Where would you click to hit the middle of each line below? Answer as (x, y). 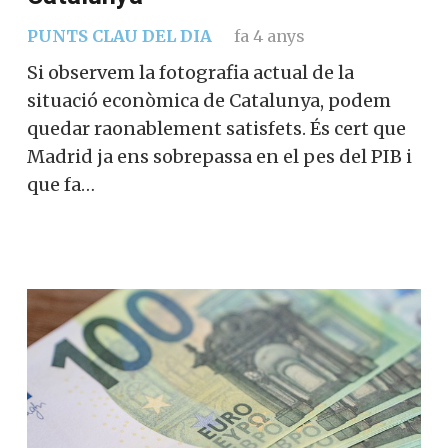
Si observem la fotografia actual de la (190, 72)
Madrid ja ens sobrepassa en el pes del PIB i (219, 156)
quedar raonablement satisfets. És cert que (216, 128)
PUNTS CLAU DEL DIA (119, 35)
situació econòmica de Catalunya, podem (209, 100)
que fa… (61, 184)
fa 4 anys (269, 35)
